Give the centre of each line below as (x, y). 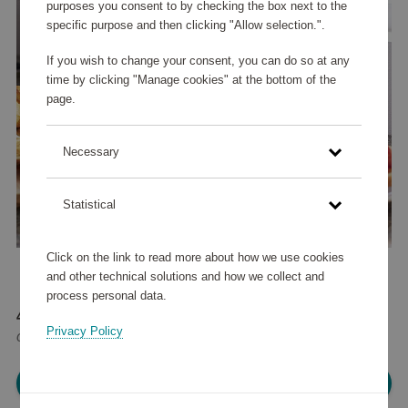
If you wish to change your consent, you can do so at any (198, 61)
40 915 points (63, 317)
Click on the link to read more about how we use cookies (195, 257)
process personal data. (106, 295)
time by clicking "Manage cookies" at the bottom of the (191, 80)
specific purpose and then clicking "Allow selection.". (185, 25)
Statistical (89, 205)
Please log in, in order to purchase (204, 383)
